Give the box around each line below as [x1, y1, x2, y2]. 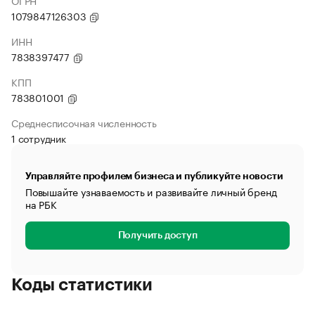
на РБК [25, 196, 57, 212]
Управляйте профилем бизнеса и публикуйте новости [25, 171, 283, 181]
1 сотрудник [11, 130, 66, 146]
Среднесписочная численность [11, 115, 157, 130]
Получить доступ [117, 231, 198, 240]
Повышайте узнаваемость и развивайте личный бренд [25, 184, 277, 199]
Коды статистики [11, 276, 153, 293]
